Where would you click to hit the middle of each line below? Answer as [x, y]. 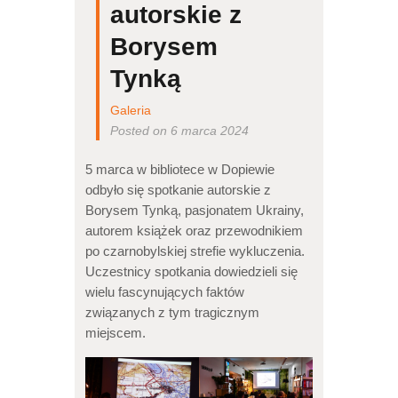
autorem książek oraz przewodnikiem [194, 231]
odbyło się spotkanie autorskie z [178, 190]
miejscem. [115, 333]
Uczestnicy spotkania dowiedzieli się [191, 271]
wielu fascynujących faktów [164, 292]
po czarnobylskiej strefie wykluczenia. [195, 251]
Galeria [131, 111]
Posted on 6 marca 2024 [180, 131]
